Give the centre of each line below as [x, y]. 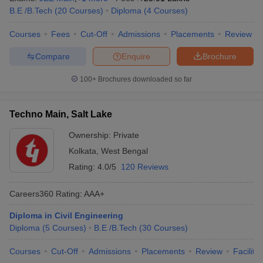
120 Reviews [145, 167]
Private [126, 135]
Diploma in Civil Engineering [66, 215]
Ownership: [91, 135]
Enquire [136, 56]
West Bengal [124, 151]
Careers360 [31, 193]
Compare [52, 56]
